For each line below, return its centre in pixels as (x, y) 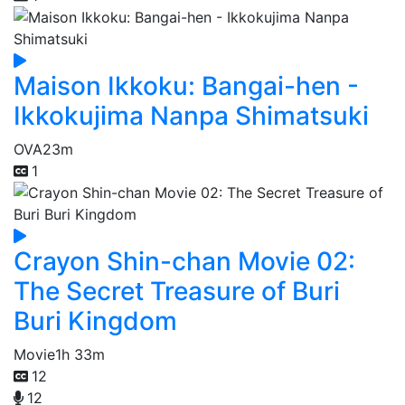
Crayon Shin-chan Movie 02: (184, 262)
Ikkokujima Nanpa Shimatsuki (191, 116)
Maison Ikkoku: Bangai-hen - (186, 86)
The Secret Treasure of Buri (177, 292)
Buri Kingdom (95, 321)
